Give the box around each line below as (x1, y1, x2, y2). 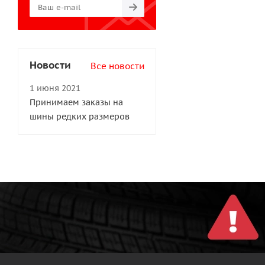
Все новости (91, 60, 144, 72)
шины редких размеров (30, 111, 130, 122)
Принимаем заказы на (30, 97, 123, 108)
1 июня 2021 (30, 83, 80, 94)
